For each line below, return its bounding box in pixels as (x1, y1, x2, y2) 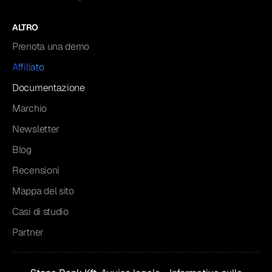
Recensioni (12, 164, 59, 177)
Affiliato (12, 61, 44, 74)
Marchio (12, 102, 47, 115)
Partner (12, 226, 44, 239)
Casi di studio (12, 205, 69, 219)
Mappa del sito (12, 185, 74, 198)
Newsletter (12, 123, 59, 136)
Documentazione (12, 81, 85, 95)
